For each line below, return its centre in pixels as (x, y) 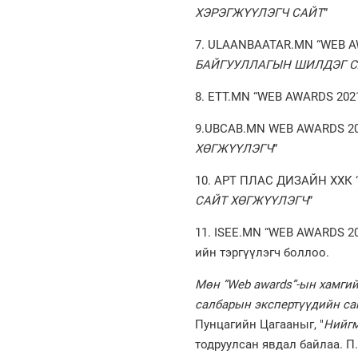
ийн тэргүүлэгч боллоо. (263, 253)
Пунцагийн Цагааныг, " (259, 325)
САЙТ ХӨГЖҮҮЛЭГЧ (251, 201)
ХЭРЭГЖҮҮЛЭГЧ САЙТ (259, 13)
